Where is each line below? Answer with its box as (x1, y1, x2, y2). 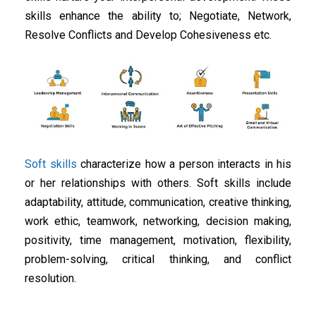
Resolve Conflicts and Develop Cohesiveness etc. (25, 28, 272, 42)
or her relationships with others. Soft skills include (25, 176, 291, 190)
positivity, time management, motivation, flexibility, (25, 233, 291, 248)
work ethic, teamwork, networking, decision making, (25, 214, 291, 229)
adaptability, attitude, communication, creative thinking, (25, 195, 291, 209)
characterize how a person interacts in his (76, 157, 291, 171)
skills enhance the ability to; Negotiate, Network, (25, 9, 291, 23)
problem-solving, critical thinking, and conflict (25, 253, 291, 267)
